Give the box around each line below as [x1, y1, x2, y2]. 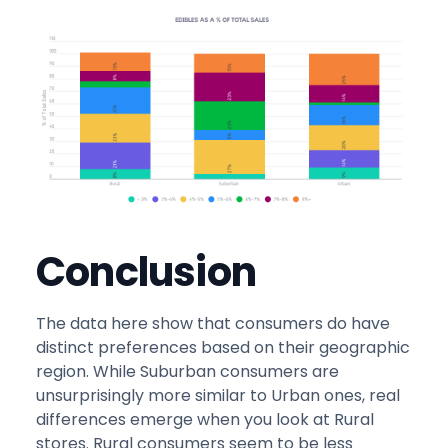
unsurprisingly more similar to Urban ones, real [36, 384, 400, 408]
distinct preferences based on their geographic [36, 336, 410, 360]
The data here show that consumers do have [36, 312, 390, 336]
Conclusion [36, 244, 256, 301]
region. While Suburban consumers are [36, 360, 339, 384]
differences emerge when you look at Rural [36, 408, 374, 432]
